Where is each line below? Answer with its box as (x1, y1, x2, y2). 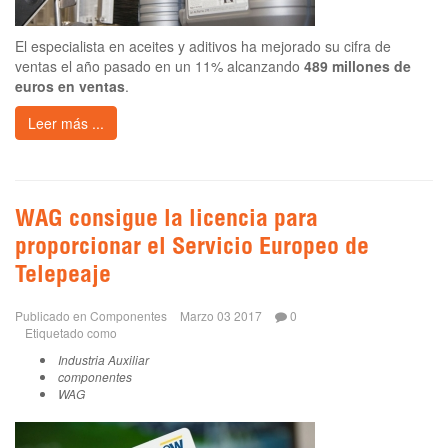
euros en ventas (15, 75, 125, 96)
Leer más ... (28, 112, 104, 133)
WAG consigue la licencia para (15, 208, 318, 233)
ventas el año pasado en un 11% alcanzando (15, 55, 304, 76)
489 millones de (304, 55, 411, 76)
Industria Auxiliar (58, 350, 149, 368)
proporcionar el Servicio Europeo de (15, 236, 369, 261)
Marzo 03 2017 (180, 306, 262, 324)
